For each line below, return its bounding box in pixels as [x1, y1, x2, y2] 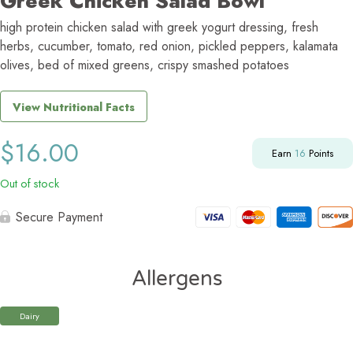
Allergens [131, 266, 222, 291]
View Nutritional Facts [13, 98, 135, 115]
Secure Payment [16, 207, 102, 226]
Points [306, 145, 333, 161]
